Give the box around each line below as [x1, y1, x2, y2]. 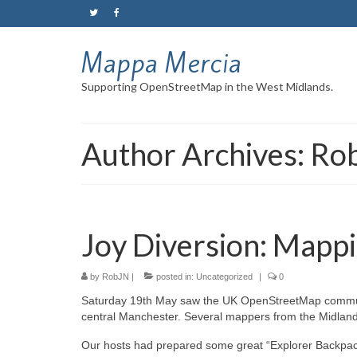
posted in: [154, 272, 196, 281]
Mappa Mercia [81, 45, 241, 81]
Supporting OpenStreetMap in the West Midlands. [81, 80, 333, 93]
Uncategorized [196, 272, 253, 281]
